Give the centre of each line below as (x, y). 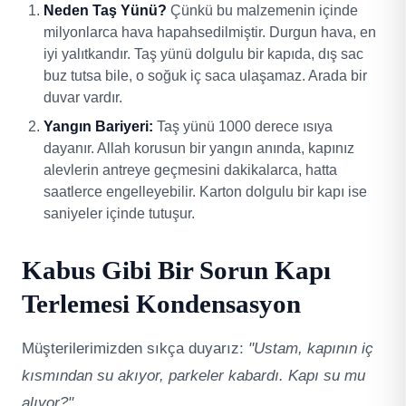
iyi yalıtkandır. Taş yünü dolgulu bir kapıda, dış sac (203, 53)
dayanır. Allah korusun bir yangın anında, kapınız (199, 148)
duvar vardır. (83, 97)
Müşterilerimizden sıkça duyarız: (135, 348)
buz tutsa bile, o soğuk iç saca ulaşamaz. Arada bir (205, 75)
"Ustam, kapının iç (311, 348)
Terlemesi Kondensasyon (161, 303)
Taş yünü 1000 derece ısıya (243, 126)
